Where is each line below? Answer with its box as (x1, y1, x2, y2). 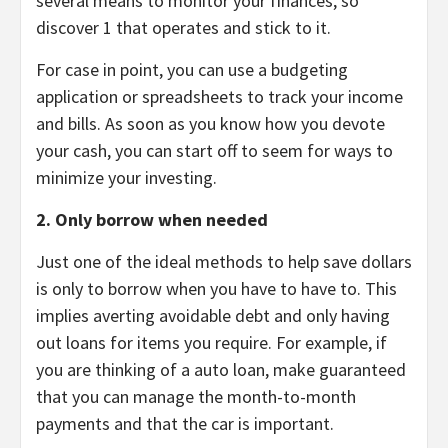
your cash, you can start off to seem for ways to (36, 139, 393, 163)
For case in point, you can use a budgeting (36, 58, 348, 82)
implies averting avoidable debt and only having (36, 304, 390, 328)
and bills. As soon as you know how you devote (36, 112, 385, 136)
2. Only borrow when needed (36, 208, 268, 232)
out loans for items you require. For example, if (36, 331, 387, 355)
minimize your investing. (36, 166, 217, 190)
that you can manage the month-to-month (36, 385, 356, 409)
